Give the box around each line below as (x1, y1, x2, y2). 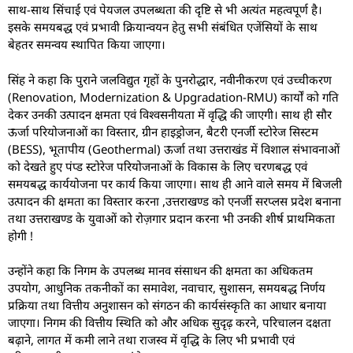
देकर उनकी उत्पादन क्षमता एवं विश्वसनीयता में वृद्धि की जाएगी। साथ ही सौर (8, 106, 332, 122)
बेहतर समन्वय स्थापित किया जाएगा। (8, 36, 165, 53)
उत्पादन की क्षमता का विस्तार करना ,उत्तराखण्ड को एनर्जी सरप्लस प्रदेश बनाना (8, 192, 341, 209)
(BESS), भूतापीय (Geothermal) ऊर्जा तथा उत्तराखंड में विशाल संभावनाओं (8, 140, 340, 157)
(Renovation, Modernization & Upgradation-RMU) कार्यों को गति (8, 88, 339, 105)
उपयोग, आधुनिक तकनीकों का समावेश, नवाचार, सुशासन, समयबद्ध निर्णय (8, 280, 325, 296)
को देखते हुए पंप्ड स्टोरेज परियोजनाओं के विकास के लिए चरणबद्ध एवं (8, 158, 307, 174)
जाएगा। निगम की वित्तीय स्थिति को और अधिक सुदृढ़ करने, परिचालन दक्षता (8, 314, 331, 331)
